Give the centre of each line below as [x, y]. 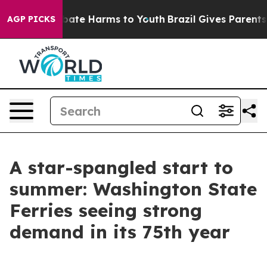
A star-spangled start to [121, 167]
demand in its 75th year [120, 232]
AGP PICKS [31, 19]
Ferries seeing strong [106, 210]
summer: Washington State [133, 189]
